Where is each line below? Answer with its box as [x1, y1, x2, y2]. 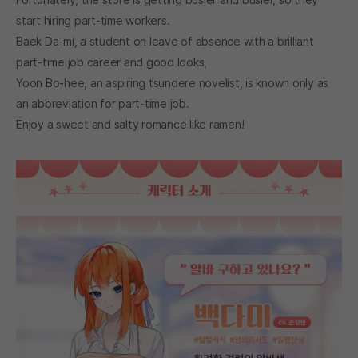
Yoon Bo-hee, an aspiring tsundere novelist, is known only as [16, 76, 328, 90]
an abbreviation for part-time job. [16, 97, 189, 111]
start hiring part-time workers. [16, 14, 170, 28]
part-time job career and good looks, [16, 55, 207, 70]
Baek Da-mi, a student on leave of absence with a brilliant [16, 34, 314, 49]
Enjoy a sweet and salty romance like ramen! [16, 117, 245, 132]
